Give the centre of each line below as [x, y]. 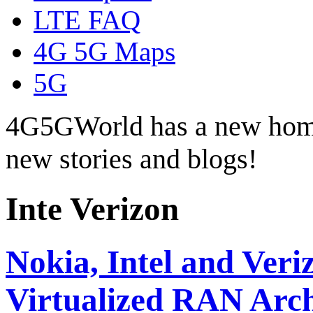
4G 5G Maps [104, 51]
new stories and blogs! [131, 159]
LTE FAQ [87, 20]
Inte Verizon [92, 209]
